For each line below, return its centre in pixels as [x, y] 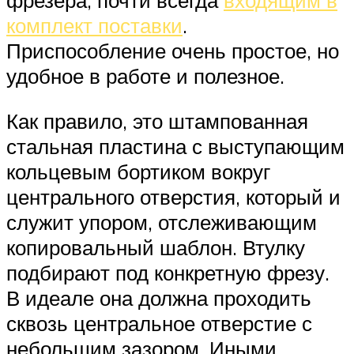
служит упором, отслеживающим [162, 222]
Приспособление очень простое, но [173, 50]
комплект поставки [94, 25]
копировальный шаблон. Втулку [156, 248]
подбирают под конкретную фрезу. [168, 273]
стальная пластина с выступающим [175, 147]
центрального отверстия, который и [173, 197]
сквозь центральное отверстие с [159, 324]
